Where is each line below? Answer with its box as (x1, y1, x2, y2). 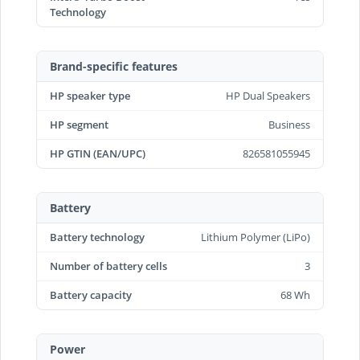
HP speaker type (50, 88, 130, 103)
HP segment (50, 117, 108, 132)
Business (268, 117, 310, 132)
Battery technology (50, 230, 145, 244)
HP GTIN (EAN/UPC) (50, 146, 145, 161)
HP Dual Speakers (226, 88, 310, 103)
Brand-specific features (50, 59, 178, 74)
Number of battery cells (50, 259, 167, 273)
